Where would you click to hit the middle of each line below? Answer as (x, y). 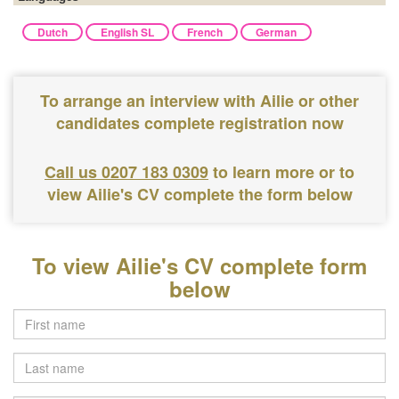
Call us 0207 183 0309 (126, 172)
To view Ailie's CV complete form (199, 265)
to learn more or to (284, 172)
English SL (127, 32)
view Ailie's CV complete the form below (199, 194)
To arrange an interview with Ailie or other (199, 101)
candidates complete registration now (199, 123)
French (205, 32)
